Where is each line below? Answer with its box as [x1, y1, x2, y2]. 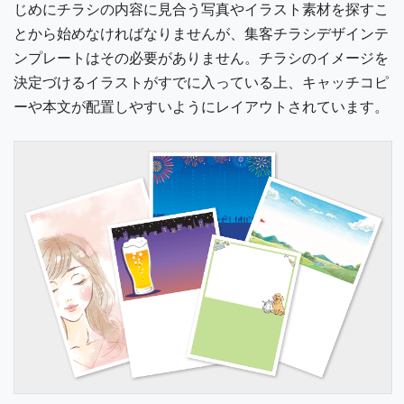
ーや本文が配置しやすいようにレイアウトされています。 [14, 99, 389, 115]
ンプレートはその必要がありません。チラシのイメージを [14, 50, 389, 67]
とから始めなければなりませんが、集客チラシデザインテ [14, 26, 389, 42]
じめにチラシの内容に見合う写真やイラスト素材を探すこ [14, 2, 389, 18]
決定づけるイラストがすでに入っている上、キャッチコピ [14, 75, 389, 91]
